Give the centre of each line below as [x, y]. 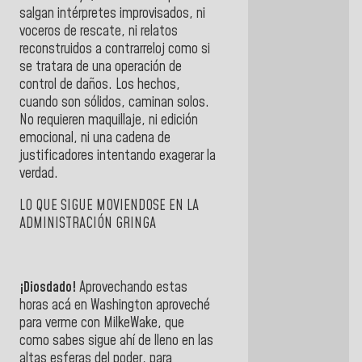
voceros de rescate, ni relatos [99, 31]
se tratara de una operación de [101, 67]
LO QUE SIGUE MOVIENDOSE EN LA [109, 206]
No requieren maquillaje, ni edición [109, 120]
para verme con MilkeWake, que [102, 323]
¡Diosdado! [48, 287]
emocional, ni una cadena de [95, 138]
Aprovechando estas [132, 287]
